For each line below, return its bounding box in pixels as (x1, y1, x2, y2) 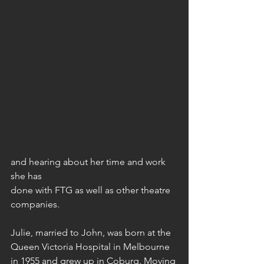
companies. (11, 198, 60, 210)
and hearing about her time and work (11, 156, 168, 167)
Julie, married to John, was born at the (11, 226, 173, 238)
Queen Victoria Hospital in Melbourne (11, 240, 172, 252)
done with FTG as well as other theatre (11, 184, 173, 196)
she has (11, 170, 42, 181)
